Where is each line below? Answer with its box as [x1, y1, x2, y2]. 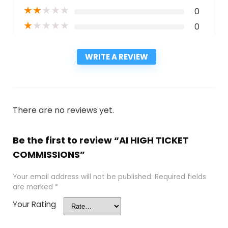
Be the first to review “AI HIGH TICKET [12, 134, 189, 147]
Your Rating [12, 199, 56, 210]
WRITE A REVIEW [85, 51, 148, 63]
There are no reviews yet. [12, 104, 114, 117]
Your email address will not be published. [12, 172, 153, 182]
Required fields [154, 172, 206, 182]
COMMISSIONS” [12, 148, 85, 161]
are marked [12, 182, 55, 192]
